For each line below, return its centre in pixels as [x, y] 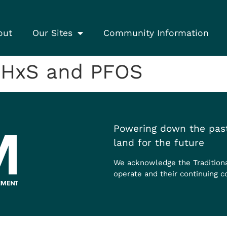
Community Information [156, 33]
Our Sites [53, 33]
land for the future [159, 142]
